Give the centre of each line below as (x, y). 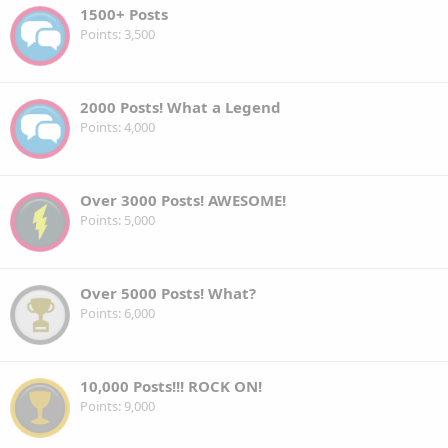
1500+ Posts (124, 13)
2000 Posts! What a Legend (180, 106)
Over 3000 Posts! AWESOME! (183, 199)
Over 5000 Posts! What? (168, 292)
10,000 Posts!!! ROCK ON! (171, 385)
